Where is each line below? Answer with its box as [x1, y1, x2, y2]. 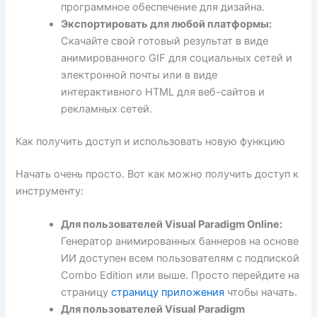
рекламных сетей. [61, 102, 153, 115]
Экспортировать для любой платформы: [61, 17, 272, 30]
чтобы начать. [224, 285, 298, 299]
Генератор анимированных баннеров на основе [61, 234, 299, 248]
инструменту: [16, 184, 84, 197]
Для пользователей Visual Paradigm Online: [61, 217, 283, 231]
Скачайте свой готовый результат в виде [61, 34, 269, 47]
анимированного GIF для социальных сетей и [61, 51, 293, 64]
